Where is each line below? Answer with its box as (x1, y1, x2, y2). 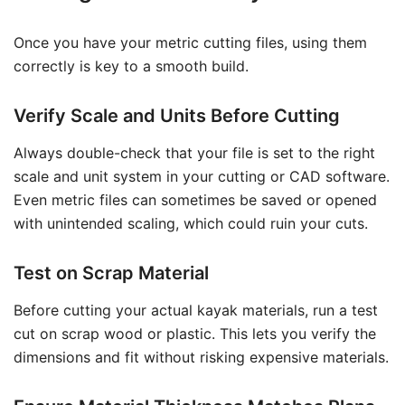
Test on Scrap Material (14, 262, 209, 284)
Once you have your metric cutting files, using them (14, 33, 367, 52)
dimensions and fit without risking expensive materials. (14, 348, 389, 366)
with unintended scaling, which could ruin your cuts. (14, 214, 368, 232)
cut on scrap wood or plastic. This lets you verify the (14, 325, 376, 343)
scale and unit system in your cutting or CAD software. (14, 167, 390, 185)
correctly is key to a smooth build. (14, 57, 249, 75)
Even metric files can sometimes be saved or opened (14, 191, 377, 209)
